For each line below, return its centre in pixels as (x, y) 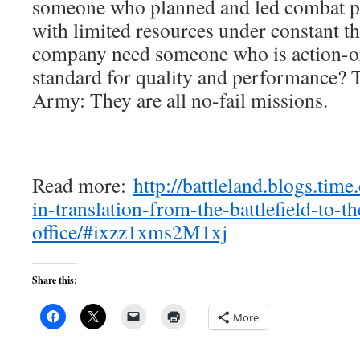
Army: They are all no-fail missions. (180, 100)
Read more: (83, 185)
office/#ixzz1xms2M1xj (130, 231)
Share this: (55, 280)
